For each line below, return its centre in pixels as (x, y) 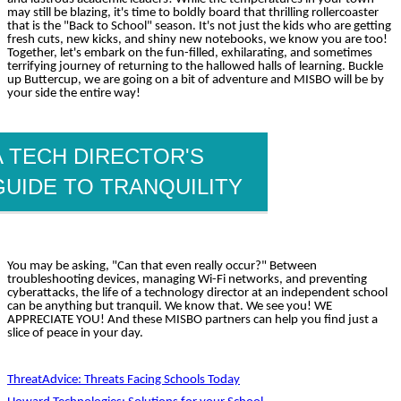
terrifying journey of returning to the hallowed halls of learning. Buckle (195, 67)
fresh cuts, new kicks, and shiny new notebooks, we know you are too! (197, 40)
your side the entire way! (75, 94)
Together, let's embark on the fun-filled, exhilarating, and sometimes (190, 54)
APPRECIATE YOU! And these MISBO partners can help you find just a (192, 320)
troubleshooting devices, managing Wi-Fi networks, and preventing (187, 280)
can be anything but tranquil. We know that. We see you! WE (170, 307)
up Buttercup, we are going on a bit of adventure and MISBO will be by (196, 81)
